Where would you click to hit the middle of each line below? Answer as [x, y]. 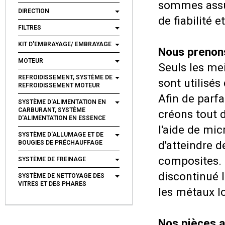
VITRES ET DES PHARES [52, 184]
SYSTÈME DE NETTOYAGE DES [61, 176]
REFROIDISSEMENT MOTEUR [59, 85]
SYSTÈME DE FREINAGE [52, 159]
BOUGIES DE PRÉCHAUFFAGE [60, 143]
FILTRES [30, 28]
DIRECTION [34, 11]
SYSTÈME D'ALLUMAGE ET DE [61, 135]
